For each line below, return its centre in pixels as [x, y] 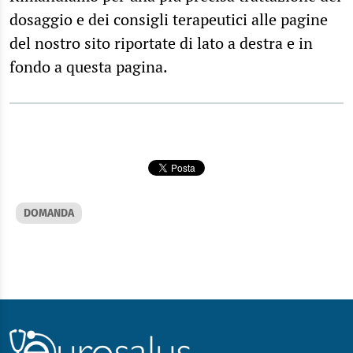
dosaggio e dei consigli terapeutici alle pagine [169, 19]
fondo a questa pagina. [89, 66]
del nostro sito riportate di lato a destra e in [161, 43]
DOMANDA [49, 213]
